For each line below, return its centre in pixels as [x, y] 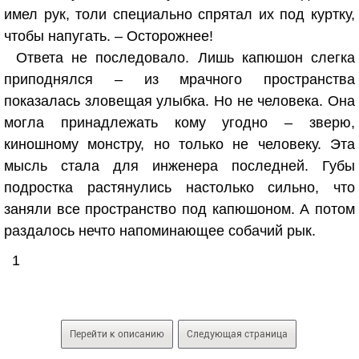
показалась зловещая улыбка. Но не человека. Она [179, 101]
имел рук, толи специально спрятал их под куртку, [179, 14]
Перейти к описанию [117, 334]
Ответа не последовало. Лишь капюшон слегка [186, 58]
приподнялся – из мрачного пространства [179, 79]
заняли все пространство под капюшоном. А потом [179, 209]
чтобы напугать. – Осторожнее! [109, 36]
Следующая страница [237, 334]
